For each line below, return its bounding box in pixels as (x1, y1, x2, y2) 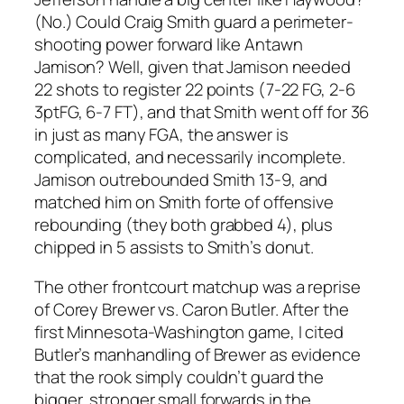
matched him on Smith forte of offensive (34, 190, 335, 215)
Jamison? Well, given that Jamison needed (34, 55, 351, 79)
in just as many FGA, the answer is (34, 123, 289, 147)
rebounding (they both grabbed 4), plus (34, 213, 334, 237)
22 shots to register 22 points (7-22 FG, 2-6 (34, 78, 355, 102)
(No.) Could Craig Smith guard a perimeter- (34, 10, 353, 34)
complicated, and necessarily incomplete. (34, 145, 345, 170)
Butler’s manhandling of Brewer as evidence (34, 342, 361, 366)
